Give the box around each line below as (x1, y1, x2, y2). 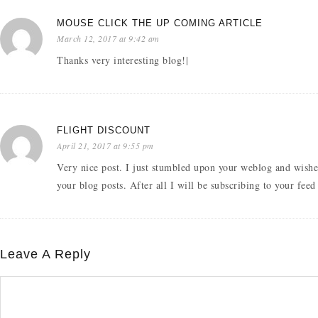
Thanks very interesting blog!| (57, 53, 188, 67)
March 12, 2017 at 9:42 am (57, 32, 160, 44)
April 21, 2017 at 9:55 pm (57, 139, 154, 151)
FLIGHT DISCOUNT (57, 124, 150, 136)
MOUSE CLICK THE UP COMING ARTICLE (57, 17, 263, 28)
